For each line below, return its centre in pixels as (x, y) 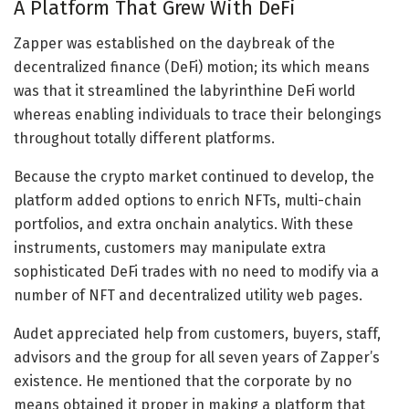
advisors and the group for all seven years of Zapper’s (197, 358)
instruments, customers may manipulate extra (170, 248)
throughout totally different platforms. (144, 139)
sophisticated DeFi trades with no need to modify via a (196, 272)
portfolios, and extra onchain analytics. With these (184, 225)
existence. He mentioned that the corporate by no (183, 382)
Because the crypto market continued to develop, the (194, 177)
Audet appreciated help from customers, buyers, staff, (197, 334)
